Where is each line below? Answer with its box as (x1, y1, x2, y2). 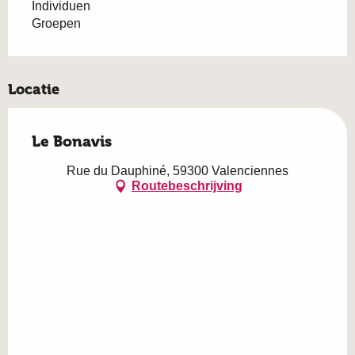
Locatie (8, 80, 59, 98)
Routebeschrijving (132, 179, 242, 193)
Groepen (32, 16, 81, 30)
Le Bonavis (32, 132, 112, 151)
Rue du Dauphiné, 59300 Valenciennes (67, 163, 288, 177)
